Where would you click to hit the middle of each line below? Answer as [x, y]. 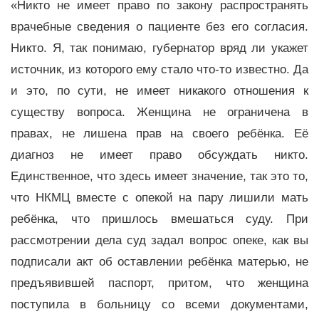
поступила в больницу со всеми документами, [159, 304]
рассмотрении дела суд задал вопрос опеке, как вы [159, 240]
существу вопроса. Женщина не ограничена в [159, 112]
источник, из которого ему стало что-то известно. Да [159, 69]
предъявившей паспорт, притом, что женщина [159, 283]
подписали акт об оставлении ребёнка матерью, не [159, 261]
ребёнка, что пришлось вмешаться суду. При [159, 219]
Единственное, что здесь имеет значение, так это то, [159, 176]
